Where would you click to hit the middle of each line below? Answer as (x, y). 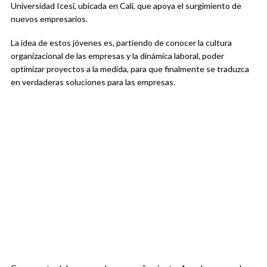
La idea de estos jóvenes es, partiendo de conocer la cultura (121, 43)
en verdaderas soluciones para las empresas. (93, 82)
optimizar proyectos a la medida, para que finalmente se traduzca (130, 69)
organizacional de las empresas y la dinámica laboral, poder (117, 56)
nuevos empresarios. (49, 19)
